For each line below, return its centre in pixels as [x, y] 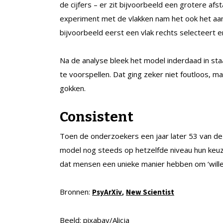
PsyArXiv [107, 192]
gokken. [73, 88]
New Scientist [150, 192]
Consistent [97, 116]
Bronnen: [76, 191]
